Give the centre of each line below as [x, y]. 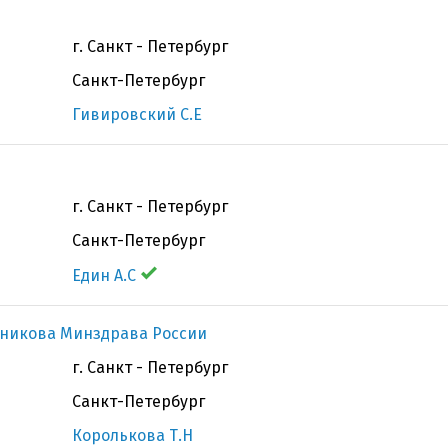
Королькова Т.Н [132, 435]
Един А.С [104, 275]
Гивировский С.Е [137, 114]
